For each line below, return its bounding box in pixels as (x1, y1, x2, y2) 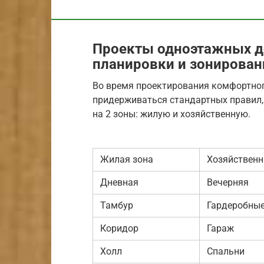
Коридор (100, 222, 138, 234)
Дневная (100, 176, 138, 188)
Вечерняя (207, 176, 249, 188)
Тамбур (100, 199, 133, 211)
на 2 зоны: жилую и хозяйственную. (93, 108, 250, 120)
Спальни (207, 245, 245, 257)
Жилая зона (100, 153, 153, 165)
